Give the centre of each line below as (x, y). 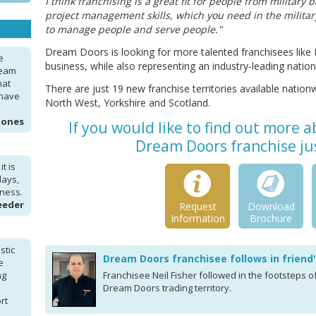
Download (271, 206)
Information (197, 218)
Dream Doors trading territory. (167, 288)
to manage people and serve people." (134, 29)
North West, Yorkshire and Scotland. (128, 103)
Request (197, 206)
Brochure (271, 218)
